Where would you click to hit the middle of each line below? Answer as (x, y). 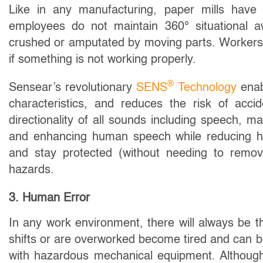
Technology (205, 88)
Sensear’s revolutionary (73, 88)
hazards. (31, 170)
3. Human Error (49, 198)
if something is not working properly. (104, 60)
